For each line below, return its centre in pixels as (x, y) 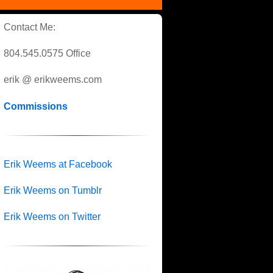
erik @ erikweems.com (53, 80)
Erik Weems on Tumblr (53, 190)
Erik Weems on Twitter (52, 216)
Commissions (36, 106)
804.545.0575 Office (47, 54)
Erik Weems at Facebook (58, 164)
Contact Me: (30, 27)
